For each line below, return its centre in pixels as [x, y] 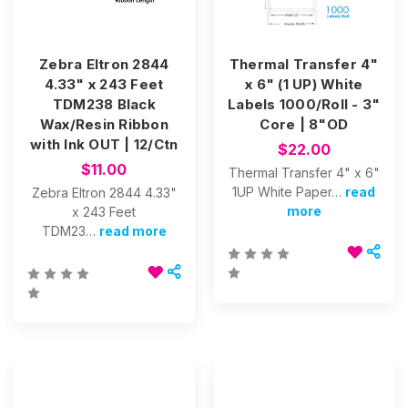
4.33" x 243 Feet [104, 85]
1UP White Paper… [287, 192]
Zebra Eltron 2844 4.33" [104, 193]
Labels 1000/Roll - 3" [304, 105]
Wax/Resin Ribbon [104, 125]
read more [133, 231]
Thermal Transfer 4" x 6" [304, 173]
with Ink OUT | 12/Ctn [104, 145]
